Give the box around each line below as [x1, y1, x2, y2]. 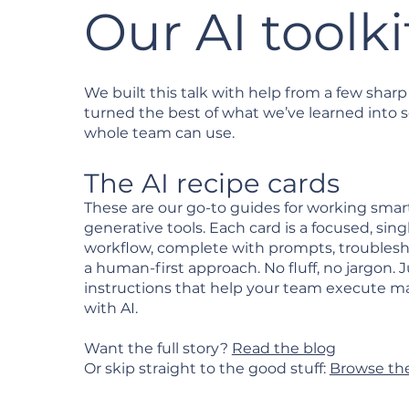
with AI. [83, 299, 142, 317]
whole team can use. [83, 124, 235, 142]
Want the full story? [83, 340, 232, 357]
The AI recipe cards [83, 167, 340, 199]
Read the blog [231, 340, 336, 357]
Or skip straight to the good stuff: [83, 360, 330, 377]
